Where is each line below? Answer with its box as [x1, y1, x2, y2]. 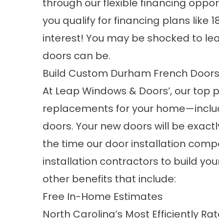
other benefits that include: [43, 172, 176, 186]
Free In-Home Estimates [43, 190, 163, 203]
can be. [71, 49, 110, 63]
